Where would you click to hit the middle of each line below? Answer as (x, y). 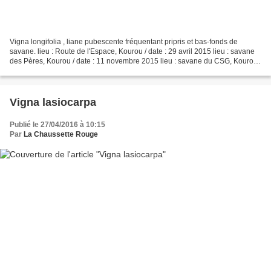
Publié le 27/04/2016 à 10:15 (57, 124)
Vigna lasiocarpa (53, 102)
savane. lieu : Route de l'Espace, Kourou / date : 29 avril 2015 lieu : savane (132, 51)
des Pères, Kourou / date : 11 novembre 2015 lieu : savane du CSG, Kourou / (135, 61)
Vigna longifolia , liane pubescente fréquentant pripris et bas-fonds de (124, 41)
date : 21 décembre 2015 (51, 70)
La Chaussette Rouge (61, 134)
